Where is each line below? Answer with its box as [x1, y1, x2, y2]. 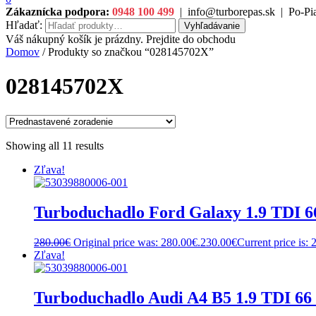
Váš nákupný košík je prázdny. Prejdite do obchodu [6, 33, 236, 45]
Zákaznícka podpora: [6, 6, 109, 18]
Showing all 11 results [6, 139, 104, 152]
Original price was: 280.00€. [73, 236, 200, 248]
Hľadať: [6, 19, 42, 31]
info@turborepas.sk [188, 6, 275, 18]
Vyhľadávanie [184, 20, 240, 31]
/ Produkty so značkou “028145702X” [39, 46, 214, 58]
